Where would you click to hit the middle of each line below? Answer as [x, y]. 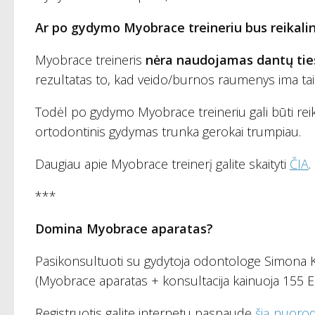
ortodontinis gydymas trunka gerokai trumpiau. [168, 132]
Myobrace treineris [89, 60]
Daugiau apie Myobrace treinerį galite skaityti [162, 164]
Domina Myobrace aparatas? [124, 229]
